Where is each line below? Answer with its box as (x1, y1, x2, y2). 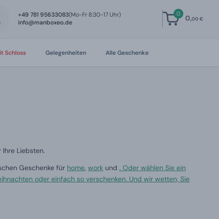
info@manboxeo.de (18, 19, 72, 26)
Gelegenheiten (45, 49, 86, 57)
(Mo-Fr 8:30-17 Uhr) (68, 11, 121, 19)
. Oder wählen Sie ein (119, 163, 186, 172)
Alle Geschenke (105, 49, 149, 57)
